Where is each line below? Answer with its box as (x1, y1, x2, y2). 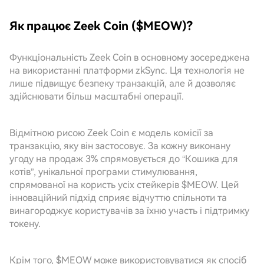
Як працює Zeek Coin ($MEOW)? (9, 19, 193, 33)
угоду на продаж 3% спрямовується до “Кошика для (9, 153, 238, 164)
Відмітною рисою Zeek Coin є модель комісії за (9, 127, 213, 138)
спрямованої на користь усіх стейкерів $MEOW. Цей (9, 179, 239, 190)
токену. (9, 218, 41, 229)
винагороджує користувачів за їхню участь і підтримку (9, 205, 249, 216)
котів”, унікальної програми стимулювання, (9, 166, 197, 177)
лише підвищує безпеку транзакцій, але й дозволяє (9, 78, 236, 89)
